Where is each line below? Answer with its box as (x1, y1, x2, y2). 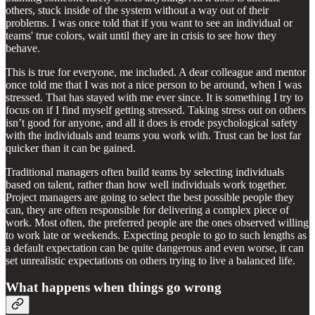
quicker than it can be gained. (6, 141, 136, 154)
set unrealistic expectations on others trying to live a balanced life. (6, 254, 295, 266)
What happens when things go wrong (6, 280, 221, 295)
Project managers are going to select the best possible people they (6, 191, 294, 203)
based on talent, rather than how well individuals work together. (6, 178, 287, 191)
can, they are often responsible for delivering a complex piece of (6, 203, 289, 216)
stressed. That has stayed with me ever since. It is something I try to (6, 91, 303, 103)
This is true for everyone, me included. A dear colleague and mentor (6, 65, 306, 78)
